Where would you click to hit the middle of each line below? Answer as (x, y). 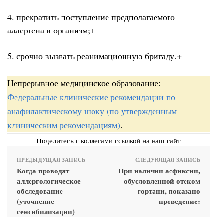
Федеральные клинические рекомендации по (91, 97)
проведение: (179, 201)
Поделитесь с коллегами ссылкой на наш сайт (108, 141)
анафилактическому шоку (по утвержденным (92, 111)
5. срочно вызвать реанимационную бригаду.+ (94, 55)
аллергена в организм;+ (51, 30)
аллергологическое (49, 181)
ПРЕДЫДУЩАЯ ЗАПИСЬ (51, 160)
